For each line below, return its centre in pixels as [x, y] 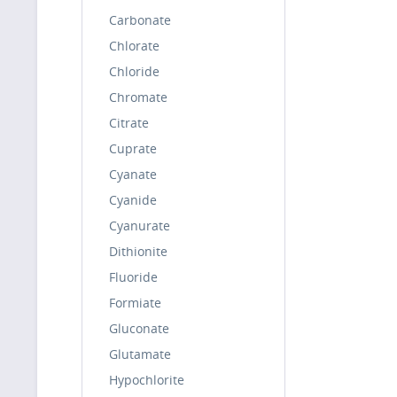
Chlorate [134, 46]
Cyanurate [140, 226]
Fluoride [133, 277]
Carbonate [140, 20]
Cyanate [133, 174]
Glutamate [140, 354]
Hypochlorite [147, 380]
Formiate [135, 303]
